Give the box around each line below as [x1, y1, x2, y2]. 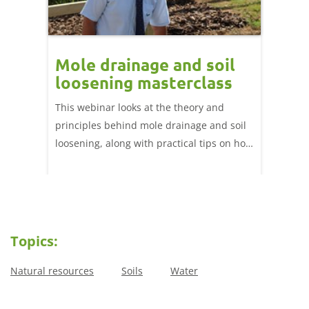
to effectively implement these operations [55, 154, 247, 168]
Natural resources [10, 264, 94, 277]
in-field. [55, 172, 90, 186]
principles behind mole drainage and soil [55, 118, 246, 132]
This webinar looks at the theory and [55, 100, 224, 114]
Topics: [10, 232, 58, 250]
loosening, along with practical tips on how [55, 136, 253, 150]
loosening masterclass [55, 71, 232, 93]
